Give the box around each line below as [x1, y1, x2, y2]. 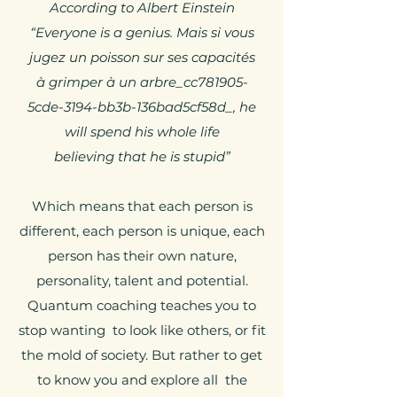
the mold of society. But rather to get [21, 346, 262, 363]
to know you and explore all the [36, 371, 247, 388]
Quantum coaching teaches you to [27, 297, 256, 314]
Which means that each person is [31, 198, 253, 214]
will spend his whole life [64, 123, 220, 140]
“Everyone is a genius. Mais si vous [29, 24, 254, 41]
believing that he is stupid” [53, 148, 230, 165]
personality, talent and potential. [35, 272, 248, 289]
